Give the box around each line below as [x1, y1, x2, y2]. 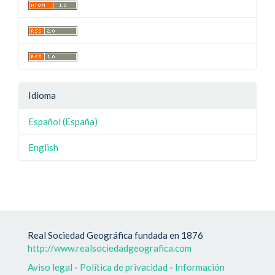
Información [175, 261, 225, 273]
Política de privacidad [80, 261, 168, 273]
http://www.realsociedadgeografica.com [28, 242, 192, 254]
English [28, 141, 58, 153]
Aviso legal [28, 261, 72, 273]
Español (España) [28, 115, 98, 127]
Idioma [28, 89, 56, 101]
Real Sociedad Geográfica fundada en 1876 [28, 229, 205, 241]
